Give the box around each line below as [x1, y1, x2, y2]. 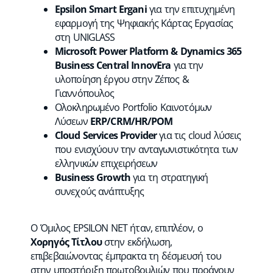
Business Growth [55, 171, 130, 184]
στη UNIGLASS [55, 30, 115, 44]
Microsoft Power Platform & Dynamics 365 [55, 44, 242, 58]
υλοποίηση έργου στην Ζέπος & [55, 73, 190, 86]
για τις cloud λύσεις [156, 129, 241, 142]
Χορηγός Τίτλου [30, 235, 102, 249]
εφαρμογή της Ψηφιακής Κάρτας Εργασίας [55, 16, 233, 30]
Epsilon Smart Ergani [55, 2, 147, 16]
